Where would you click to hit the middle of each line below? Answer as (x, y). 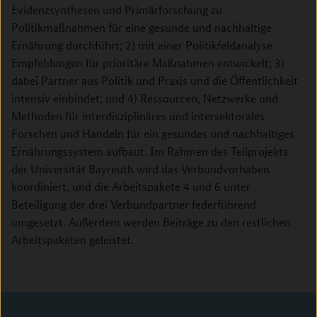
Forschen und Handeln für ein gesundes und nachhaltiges (153, 133)
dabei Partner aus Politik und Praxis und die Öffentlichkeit (155, 80)
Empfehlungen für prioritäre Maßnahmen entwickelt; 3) (148, 63)
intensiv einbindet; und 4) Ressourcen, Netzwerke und (145, 98)
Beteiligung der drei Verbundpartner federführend (134, 204)
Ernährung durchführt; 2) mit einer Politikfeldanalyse (142, 45)
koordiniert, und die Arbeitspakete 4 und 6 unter (131, 186)
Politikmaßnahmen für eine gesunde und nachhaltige (142, 27)
